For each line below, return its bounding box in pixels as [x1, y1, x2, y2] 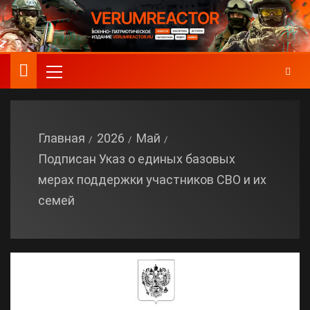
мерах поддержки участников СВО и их [38, 172, 266, 187]
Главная [38, 131, 85, 145]
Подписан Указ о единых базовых [38, 152, 235, 166]
